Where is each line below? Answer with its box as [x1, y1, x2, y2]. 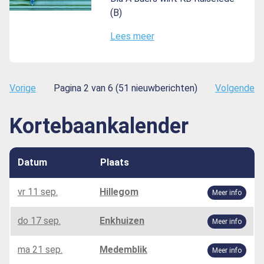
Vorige [9, 82, 36, 94]
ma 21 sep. [18, 243, 62, 255]
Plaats [100, 156, 129, 168]
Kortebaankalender [9, 113, 189, 138]
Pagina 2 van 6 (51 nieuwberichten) [54, 82, 197, 94]
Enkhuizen [100, 214, 144, 226]
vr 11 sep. [18, 186, 58, 197]
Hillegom [100, 186, 138, 197]
